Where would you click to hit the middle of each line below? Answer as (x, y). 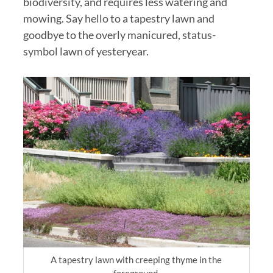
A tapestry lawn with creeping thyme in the (136, 260)
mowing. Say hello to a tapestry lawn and (119, 19)
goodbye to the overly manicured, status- (119, 35)
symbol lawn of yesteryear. (86, 51)
